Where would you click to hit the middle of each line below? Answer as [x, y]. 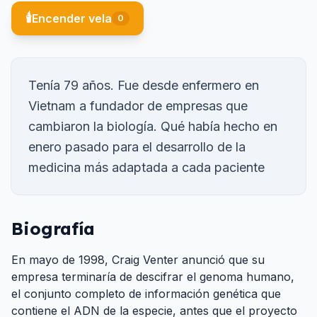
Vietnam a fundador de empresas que [138, 106]
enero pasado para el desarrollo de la [137, 147]
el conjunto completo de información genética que [146, 294]
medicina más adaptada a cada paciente [146, 168]
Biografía [53, 229]
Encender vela [72, 19]
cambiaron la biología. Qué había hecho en [153, 127]
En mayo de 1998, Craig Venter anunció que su [138, 260]
